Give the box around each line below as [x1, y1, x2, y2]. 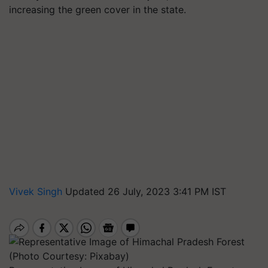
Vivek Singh [9, 185, 65, 197]
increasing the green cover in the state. [9, 4, 186, 16]
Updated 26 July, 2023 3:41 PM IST [65, 185, 226, 197]
